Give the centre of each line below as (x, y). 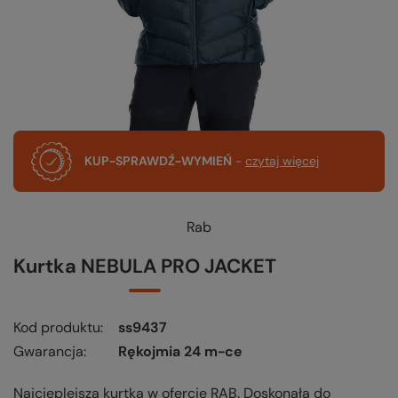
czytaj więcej (282, 161)
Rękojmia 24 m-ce (180, 352)
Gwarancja (48, 352)
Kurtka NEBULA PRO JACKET (145, 267)
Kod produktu (57, 328)
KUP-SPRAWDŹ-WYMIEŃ (158, 161)
